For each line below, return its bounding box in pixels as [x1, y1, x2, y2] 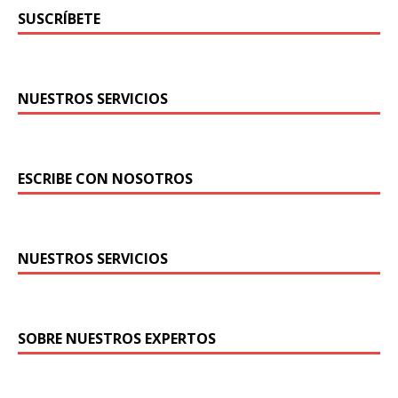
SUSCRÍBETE [18, 8, 100, 28]
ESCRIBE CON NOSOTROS [18, 168, 193, 188]
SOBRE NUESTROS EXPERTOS [18, 328, 216, 348]
